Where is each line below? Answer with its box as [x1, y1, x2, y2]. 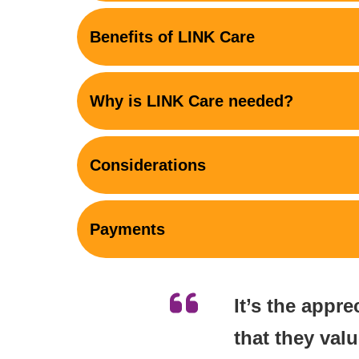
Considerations [90, 155, 206, 174]
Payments [90, 220, 165, 238]
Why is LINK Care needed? [90, 91, 293, 110]
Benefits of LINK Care [90, 27, 255, 46]
